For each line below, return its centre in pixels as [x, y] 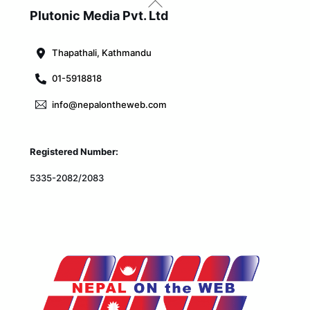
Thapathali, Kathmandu [101, 53]
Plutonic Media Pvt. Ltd [100, 16]
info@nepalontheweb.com [109, 104]
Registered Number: [74, 152]
